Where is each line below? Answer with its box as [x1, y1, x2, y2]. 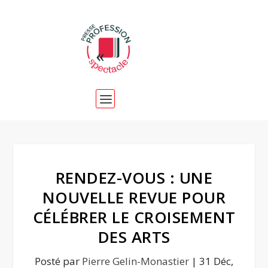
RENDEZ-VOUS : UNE [55, 167, 213, 188]
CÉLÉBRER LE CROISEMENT [32, 206, 236, 228]
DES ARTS [98, 226, 170, 248]
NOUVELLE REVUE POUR [42, 187, 226, 208]
